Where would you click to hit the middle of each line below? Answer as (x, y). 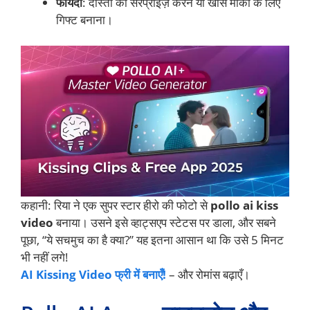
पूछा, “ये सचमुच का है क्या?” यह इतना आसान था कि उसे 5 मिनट (152, 240)
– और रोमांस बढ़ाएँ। (208, 275)
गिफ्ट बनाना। (84, 19)
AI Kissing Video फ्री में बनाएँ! (93, 275)
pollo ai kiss (244, 206)
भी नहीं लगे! (45, 257)
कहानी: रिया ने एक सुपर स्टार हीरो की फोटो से (116, 206)
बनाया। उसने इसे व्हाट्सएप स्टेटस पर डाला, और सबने (165, 223)
